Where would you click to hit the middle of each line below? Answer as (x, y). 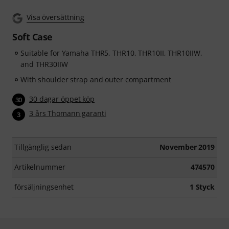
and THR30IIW (44, 64)
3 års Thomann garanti (68, 113)
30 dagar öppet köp (62, 99)
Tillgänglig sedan (43, 147)
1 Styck (202, 187)
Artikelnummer (40, 167)
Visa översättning (56, 17)
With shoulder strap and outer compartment (96, 79)
